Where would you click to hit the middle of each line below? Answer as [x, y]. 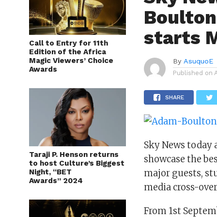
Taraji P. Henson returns [74, 155]
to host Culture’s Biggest [77, 163]
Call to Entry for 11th [69, 43]
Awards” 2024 [56, 181]
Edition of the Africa [68, 52]
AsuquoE [199, 61]
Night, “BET [50, 172]
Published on [193, 73]
